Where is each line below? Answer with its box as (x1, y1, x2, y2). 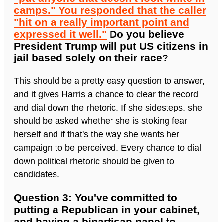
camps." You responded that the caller (14, 4, 206, 16)
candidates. (14, 169, 59, 179)
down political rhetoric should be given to (14, 156, 174, 166)
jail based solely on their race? (14, 52, 168, 63)
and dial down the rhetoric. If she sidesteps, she (14, 102, 202, 112)
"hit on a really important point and (14, 16, 189, 28)
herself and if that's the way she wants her (14, 129, 179, 139)
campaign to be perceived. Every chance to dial (14, 142, 201, 153)
